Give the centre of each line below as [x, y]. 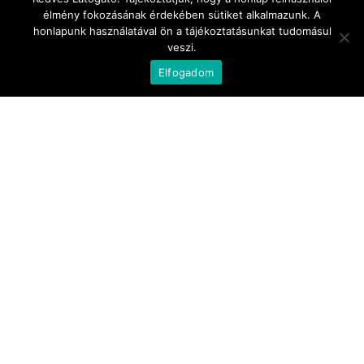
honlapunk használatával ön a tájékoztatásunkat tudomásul [182, 31]
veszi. [182, 47]
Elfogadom [186, 72]
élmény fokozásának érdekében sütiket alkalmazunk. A [182, 15]
